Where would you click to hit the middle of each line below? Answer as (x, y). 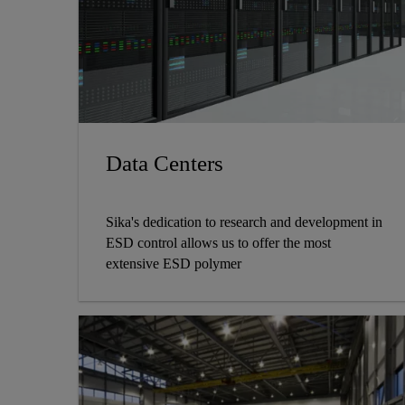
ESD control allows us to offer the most (218, 242)
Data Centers (165, 163)
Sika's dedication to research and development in (244, 221)
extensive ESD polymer (174, 263)
